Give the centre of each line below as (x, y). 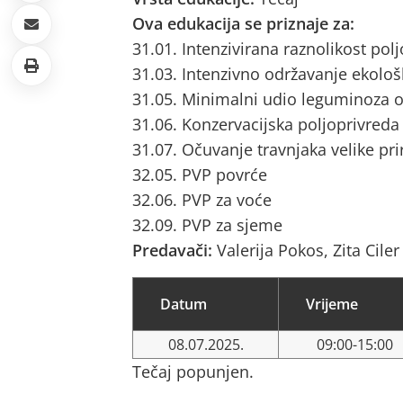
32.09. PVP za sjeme (207, 225)
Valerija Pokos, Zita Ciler (308, 250)
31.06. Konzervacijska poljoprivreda (266, 124)
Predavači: (175, 250)
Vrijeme (332, 304)
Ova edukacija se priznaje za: (243, 23)
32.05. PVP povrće (200, 175)
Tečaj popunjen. (193, 372)
